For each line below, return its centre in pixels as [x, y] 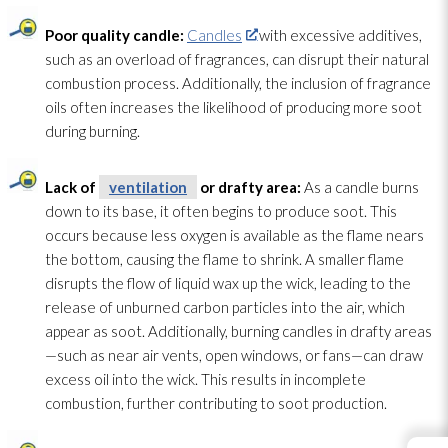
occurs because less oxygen [136, 234]
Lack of [72, 186]
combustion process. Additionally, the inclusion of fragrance [238, 82]
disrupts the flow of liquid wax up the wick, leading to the [228, 282]
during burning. [92, 130]
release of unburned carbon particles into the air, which [225, 306]
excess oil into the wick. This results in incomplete [205, 378]
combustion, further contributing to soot [177, 402]
